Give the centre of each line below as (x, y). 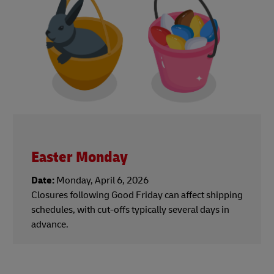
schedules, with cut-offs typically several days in (130, 209)
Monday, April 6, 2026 (102, 180)
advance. (50, 224)
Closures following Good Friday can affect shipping (137, 195)
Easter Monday (80, 157)
